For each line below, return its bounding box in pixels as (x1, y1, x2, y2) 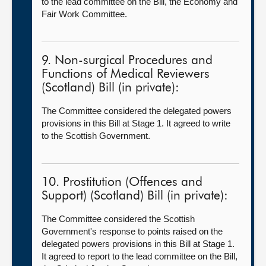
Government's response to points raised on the (42, 226, 223, 236)
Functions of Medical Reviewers (42, 68, 210, 81)
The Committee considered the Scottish (42, 214, 195, 224)
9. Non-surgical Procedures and (42, 55, 213, 67)
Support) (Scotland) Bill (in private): (42, 190, 228, 202)
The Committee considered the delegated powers (42, 106, 232, 116)
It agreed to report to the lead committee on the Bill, (42, 251, 237, 261)
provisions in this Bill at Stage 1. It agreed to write (42, 118, 230, 128)
